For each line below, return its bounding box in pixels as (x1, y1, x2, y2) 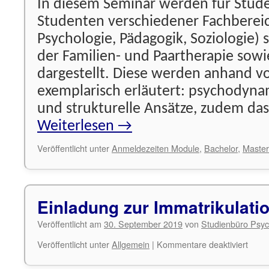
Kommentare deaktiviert (157, 238, 248, 250)
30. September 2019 (104, 217, 183, 230)
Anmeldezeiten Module (112, 142, 199, 154)
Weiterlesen (37, 119, 118, 134)
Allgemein (112, 238, 150, 250)
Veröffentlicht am (37, 217, 101, 230)
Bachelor (204, 142, 238, 154)
